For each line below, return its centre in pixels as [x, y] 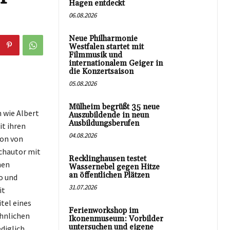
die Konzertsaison [101, 72]
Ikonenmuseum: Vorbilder [116, 219]
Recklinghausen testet [108, 159]
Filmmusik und [95, 55]
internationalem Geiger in [116, 63]
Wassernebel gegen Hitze [114, 167]
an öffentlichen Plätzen [109, 175]
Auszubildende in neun [109, 115]
